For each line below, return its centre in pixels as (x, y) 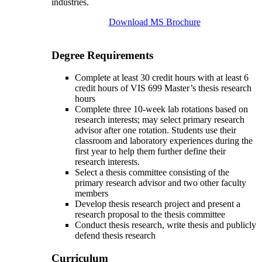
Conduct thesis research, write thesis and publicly (166, 225)
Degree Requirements (102, 55)
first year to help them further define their (150, 151)
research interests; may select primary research (160, 120)
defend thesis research (115, 236)
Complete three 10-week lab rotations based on (161, 109)
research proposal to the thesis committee (150, 215)
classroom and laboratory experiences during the (164, 141)
